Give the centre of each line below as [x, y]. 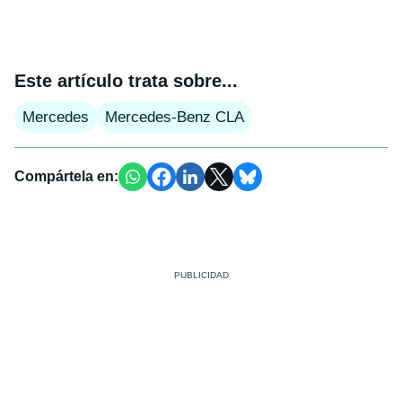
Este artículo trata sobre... [126, 81]
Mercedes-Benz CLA [175, 118]
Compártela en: [66, 177]
